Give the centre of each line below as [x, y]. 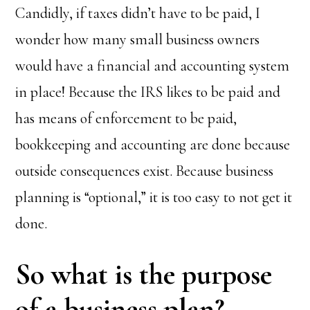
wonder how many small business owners [138, 39]
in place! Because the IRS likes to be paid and [148, 92]
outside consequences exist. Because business [145, 171]
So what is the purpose [144, 274]
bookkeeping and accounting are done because [153, 145]
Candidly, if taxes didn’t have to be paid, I [138, 13]
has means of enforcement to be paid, [126, 118]
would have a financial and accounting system [153, 66]
